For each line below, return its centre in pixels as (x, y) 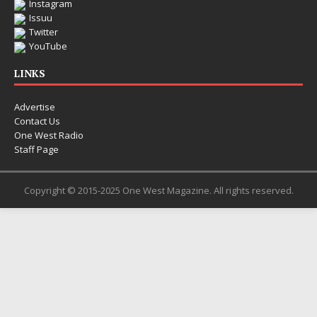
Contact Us (37, 121)
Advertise (35, 107)
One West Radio (49, 135)
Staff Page (36, 149)
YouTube (48, 46)
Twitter (44, 32)
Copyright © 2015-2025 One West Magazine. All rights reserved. (158, 190)
